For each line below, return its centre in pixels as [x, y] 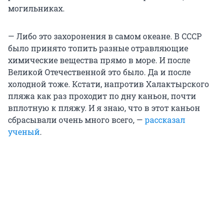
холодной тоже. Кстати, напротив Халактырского [109, 84]
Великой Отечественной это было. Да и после [99, 72]
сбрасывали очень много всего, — [76, 120]
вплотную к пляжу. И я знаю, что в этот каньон [104, 108]
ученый [24, 132]
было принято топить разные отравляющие [98, 48]
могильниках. [36, 8]
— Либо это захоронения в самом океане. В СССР [105, 36]
